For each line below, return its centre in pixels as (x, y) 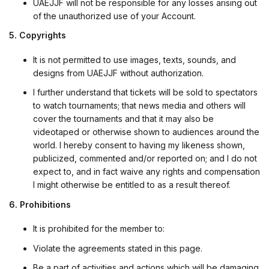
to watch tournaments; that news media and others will (139, 106)
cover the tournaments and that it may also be (123, 119)
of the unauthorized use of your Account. (114, 16)
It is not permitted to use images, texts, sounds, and (134, 59)
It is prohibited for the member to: (99, 229)
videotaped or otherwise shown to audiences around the (146, 132)
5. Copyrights (38, 35)
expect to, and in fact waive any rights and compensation (147, 172)
